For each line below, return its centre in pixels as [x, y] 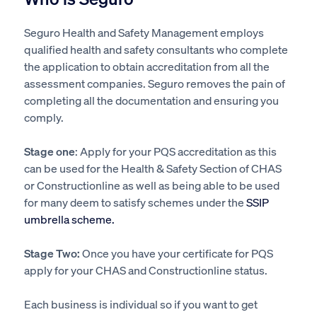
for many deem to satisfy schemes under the [135, 202]
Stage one [49, 151]
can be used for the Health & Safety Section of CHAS [152, 168]
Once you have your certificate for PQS [176, 253]
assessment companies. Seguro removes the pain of [154, 83]
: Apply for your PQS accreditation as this [175, 151]
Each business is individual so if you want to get [140, 304]
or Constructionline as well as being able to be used [151, 185]
